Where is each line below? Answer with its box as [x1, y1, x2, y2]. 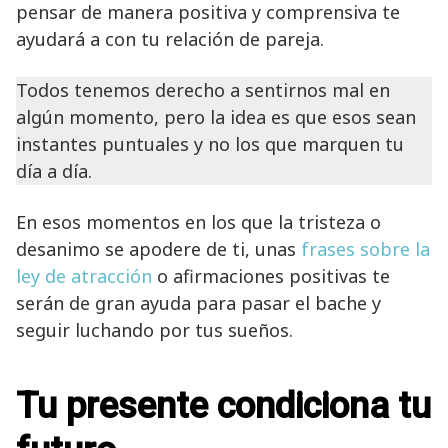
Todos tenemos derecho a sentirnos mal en [16, 77, 390, 102]
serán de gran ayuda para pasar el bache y [16, 290, 381, 315]
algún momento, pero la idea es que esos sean [16, 104, 416, 129]
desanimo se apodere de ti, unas [16, 236, 301, 261]
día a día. [16, 158, 92, 183]
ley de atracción [16, 263, 152, 288]
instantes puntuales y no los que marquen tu [16, 131, 404, 156]
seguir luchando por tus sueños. [16, 317, 293, 342]
